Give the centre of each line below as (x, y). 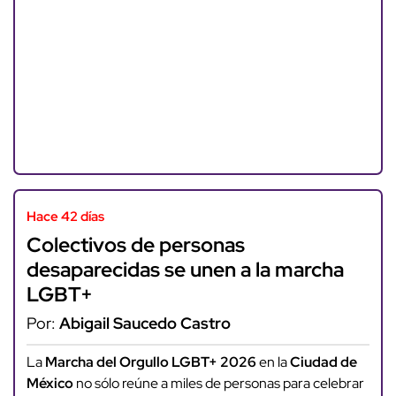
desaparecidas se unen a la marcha (185, 269)
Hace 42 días (65, 217)
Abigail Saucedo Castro (145, 323)
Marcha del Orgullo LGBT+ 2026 (150, 362)
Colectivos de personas (135, 244)
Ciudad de (323, 362)
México (49, 384)
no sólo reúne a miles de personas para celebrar (218, 384)
